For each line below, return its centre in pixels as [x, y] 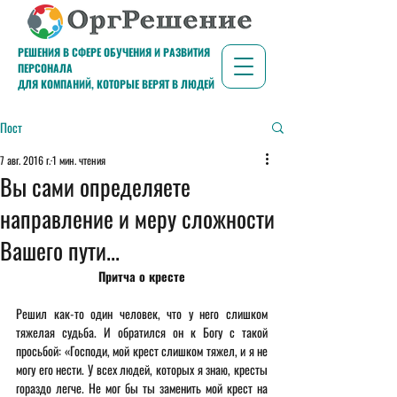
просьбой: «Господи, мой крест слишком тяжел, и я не [142, 350]
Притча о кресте [142, 276]
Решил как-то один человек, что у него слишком [142, 313]
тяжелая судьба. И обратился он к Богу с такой [142, 332]
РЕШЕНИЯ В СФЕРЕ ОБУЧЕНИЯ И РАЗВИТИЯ [114, 52]
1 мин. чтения [79, 160]
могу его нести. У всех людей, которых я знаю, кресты [142, 369]
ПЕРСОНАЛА [45, 68]
